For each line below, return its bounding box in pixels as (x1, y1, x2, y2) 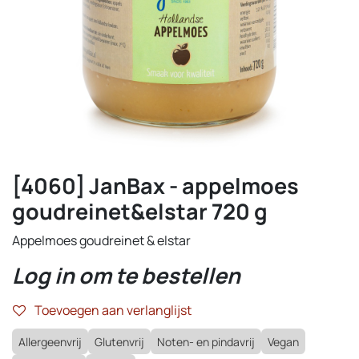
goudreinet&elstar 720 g (12, 196, 268, 226)
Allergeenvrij (18, 334, 82, 349)
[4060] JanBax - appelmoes (12, 171, 299, 200)
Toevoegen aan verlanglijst (34, 301, 192, 319)
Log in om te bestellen (12, 260, 240, 290)
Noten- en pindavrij (157, 334, 255, 349)
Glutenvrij (95, 334, 144, 349)
